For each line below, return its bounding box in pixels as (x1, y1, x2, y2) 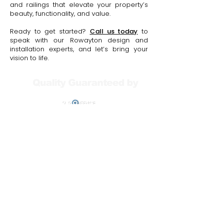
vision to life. (10, 53, 49, 63)
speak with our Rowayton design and (10, 36, 148, 45)
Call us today (89, 27, 138, 36)
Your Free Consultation (16, 121, 142, 133)
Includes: (54, 134, 104, 146)
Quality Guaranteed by (32, 77, 138, 88)
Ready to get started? (10, 27, 90, 36)
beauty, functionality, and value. (10, 9, 110, 18)
